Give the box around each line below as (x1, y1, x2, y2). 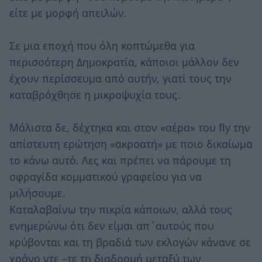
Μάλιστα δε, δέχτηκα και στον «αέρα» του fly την (9, 120, 250, 135)
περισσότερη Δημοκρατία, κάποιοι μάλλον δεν (9, 55, 239, 70)
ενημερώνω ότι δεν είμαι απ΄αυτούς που (9, 219, 214, 233)
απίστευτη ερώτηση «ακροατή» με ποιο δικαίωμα (9, 137, 253, 151)
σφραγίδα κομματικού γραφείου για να (9, 170, 202, 184)
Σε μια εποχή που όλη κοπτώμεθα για (9, 39, 195, 53)
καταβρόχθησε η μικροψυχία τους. (9, 88, 180, 102)
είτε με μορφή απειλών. (9, 6, 126, 20)
